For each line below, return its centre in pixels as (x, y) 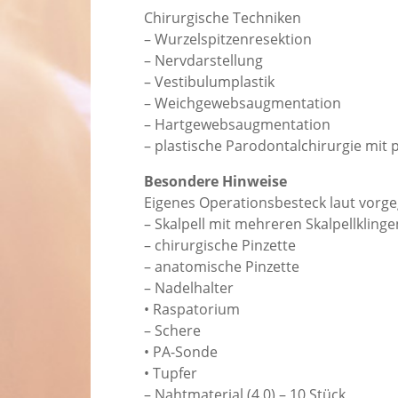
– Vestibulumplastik (209, 82)
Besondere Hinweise (215, 182)
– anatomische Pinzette (222, 267)
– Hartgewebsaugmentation (237, 125)
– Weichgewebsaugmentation (243, 103)
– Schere (172, 331)
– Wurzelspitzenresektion (228, 40)
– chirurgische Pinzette (220, 246)
